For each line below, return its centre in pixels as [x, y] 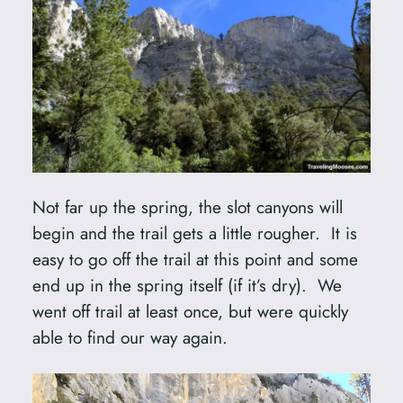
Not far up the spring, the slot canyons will [187, 207]
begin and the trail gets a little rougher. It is [194, 233]
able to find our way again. [130, 338]
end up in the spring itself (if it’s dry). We [187, 286]
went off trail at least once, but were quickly [190, 312]
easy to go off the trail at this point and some [195, 260]
